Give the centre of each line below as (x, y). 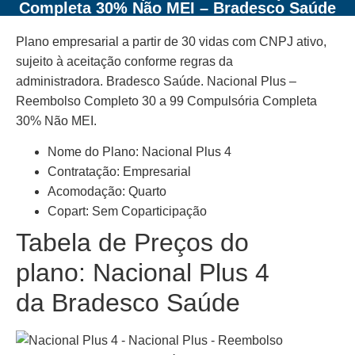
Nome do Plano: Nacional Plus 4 (139, 152)
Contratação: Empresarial (119, 172)
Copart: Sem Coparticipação (127, 212)
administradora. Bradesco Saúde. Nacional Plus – (156, 81)
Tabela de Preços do (132, 243)
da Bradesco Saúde (128, 303)
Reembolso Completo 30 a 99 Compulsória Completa (166, 101)
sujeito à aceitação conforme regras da (124, 61)
